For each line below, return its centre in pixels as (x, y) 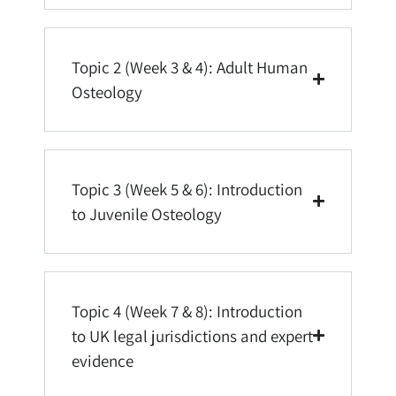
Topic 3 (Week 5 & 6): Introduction (187, 189)
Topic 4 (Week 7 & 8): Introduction (187, 311)
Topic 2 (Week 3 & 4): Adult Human (190, 67)
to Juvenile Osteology (147, 213)
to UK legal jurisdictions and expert (192, 335)
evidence (103, 360)
